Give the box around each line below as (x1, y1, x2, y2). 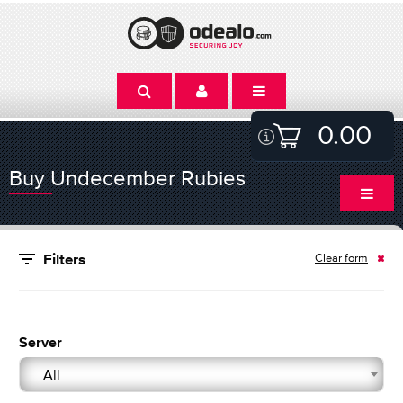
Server (19, 336, 62, 351)
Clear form (315, 251, 368, 264)
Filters (43, 253, 85, 268)
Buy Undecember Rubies (9, 166, 246, 190)
